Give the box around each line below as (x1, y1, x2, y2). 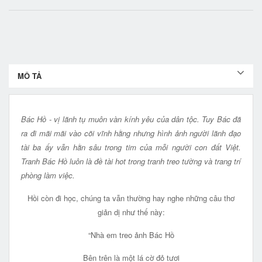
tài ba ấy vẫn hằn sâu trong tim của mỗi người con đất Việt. (21, 142, 241, 153)
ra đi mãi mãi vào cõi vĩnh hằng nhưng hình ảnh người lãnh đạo (21, 127, 241, 139)
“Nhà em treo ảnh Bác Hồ (88, 229, 174, 241)
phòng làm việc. (21, 170, 77, 181)
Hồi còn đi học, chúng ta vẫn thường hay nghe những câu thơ (27, 192, 235, 204)
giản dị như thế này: (97, 206, 165, 218)
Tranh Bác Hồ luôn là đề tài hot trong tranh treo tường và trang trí (21, 156, 241, 167)
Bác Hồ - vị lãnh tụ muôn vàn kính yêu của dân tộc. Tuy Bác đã (21, 113, 241, 125)
